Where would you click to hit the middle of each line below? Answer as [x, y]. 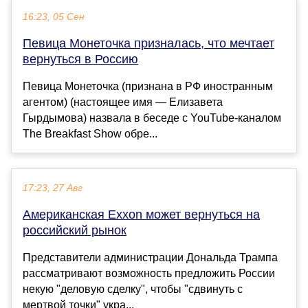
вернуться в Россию [80, 59]
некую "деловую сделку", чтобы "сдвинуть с [133, 289]
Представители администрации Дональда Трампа [150, 258]
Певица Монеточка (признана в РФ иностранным [148, 87]
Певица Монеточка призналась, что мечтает [148, 44]
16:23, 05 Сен [54, 17]
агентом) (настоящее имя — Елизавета [123, 102]
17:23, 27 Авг [53, 188]
